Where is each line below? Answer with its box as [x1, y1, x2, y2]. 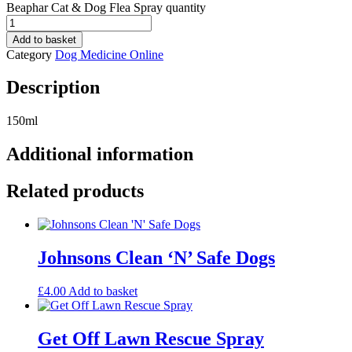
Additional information [6, 144, 193, 165]
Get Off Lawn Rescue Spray [38, 328, 264, 349]
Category [6, 47, 52, 61]
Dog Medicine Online [55, 47, 163, 61]
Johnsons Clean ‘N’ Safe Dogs [38, 247, 275, 268]
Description [6, 77, 100, 98]
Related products [6, 181, 144, 202]
